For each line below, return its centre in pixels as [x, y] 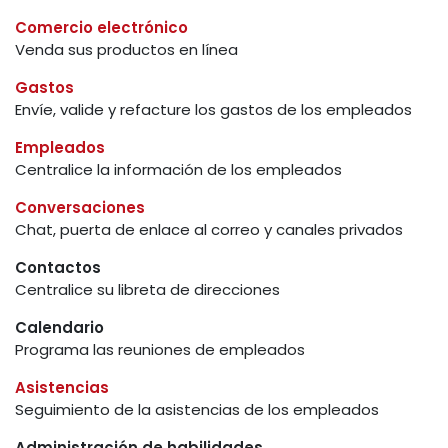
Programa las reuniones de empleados [160, 349]
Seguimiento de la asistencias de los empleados [197, 409]
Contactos [58, 267]
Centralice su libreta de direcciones [147, 289]
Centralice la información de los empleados [178, 169]
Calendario [59, 327]
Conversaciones [80, 207]
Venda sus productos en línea [126, 49]
